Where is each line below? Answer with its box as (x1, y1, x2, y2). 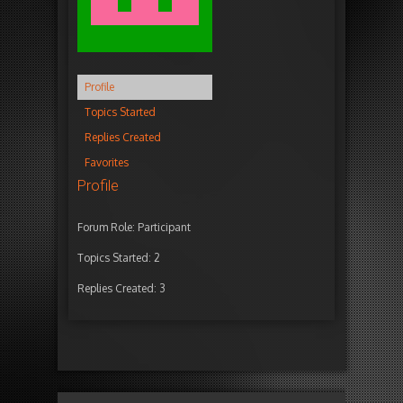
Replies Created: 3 (77, 282, 166, 296)
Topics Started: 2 (77, 251, 160, 265)
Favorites (85, 156, 129, 170)
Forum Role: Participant (77, 220, 191, 235)
